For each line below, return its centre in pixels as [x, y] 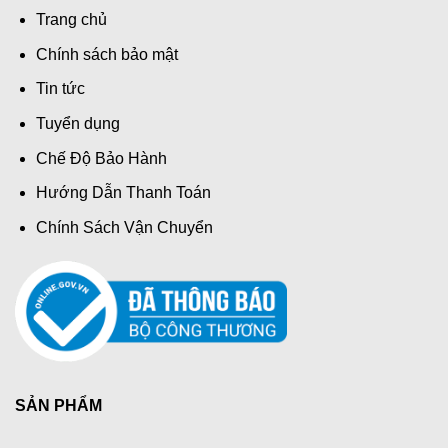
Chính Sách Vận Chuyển [124, 227]
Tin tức [60, 89]
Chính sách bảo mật [106, 54]
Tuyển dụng [77, 124]
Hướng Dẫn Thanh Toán [123, 193]
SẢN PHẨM [58, 406]
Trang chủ [71, 20]
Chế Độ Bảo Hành [101, 158]
